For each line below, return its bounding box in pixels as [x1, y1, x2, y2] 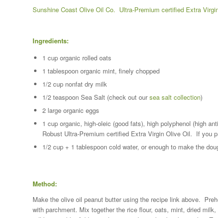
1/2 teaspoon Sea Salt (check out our [42, 92, 147, 102]
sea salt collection [147, 92, 200, 102]
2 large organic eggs [42, 105, 99, 115]
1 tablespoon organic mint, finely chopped [42, 66, 160, 75]
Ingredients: [33, 36, 69, 45]
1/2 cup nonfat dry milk [42, 79, 107, 89]
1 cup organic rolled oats [42, 53, 111, 62]
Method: [33, 179, 57, 188]
